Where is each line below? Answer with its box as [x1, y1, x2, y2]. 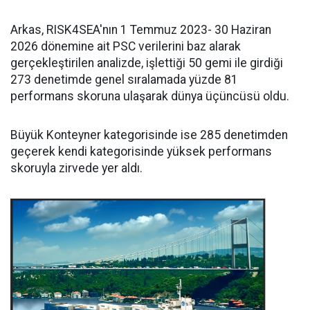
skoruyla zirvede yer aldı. [10, 161, 143, 175]
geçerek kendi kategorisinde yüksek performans [10, 144, 272, 158]
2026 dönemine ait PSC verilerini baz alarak [10, 39, 241, 53]
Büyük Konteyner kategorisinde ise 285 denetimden [10, 127, 288, 142]
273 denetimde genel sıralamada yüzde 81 [10, 72, 238, 86]
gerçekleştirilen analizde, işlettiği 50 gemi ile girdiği [10, 55, 283, 70]
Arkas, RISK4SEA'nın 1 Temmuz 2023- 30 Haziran [10, 22, 271, 37]
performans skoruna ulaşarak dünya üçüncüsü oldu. [10, 89, 289, 103]
